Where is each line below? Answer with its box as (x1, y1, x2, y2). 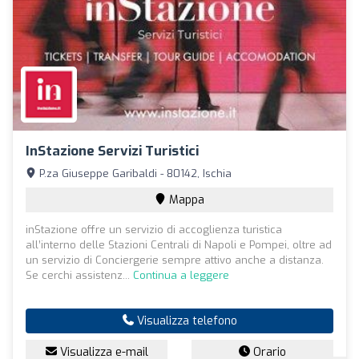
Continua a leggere (133, 268, 229, 282)
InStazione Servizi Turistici (26, 141, 199, 160)
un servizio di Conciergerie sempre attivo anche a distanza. (26, 252, 324, 267)
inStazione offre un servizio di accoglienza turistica (26, 222, 282, 236)
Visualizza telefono (133, 313, 237, 329)
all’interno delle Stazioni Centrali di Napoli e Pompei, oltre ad (26, 237, 332, 252)
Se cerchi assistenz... (26, 268, 133, 282)
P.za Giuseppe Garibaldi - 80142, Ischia (36, 166, 232, 180)
